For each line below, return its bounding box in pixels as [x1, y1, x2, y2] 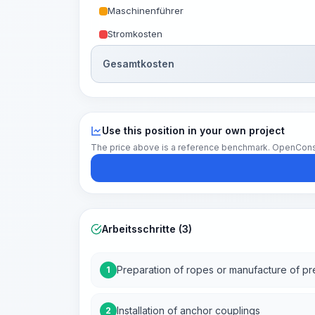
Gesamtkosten [103, 58, 174, 70]
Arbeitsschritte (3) [102, 223, 192, 235]
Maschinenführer [108, 5, 184, 16]
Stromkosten [108, 28, 162, 39]
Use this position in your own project [102, 124, 285, 136]
